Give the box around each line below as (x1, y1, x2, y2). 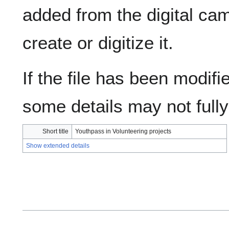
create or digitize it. (22, 32, 173, 53)
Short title (42, 127, 68, 135)
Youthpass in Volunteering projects (75, 127, 171, 135)
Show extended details (26, 142, 89, 149)
